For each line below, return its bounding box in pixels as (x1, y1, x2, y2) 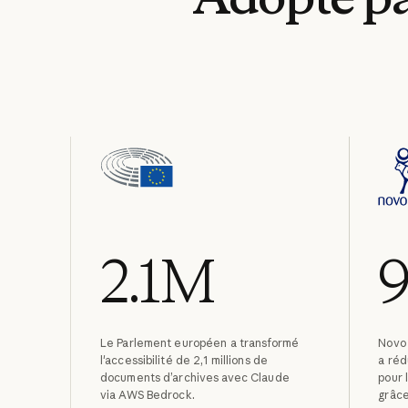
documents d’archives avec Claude (99, 371, 290, 385)
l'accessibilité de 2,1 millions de (99, 353, 268, 368)
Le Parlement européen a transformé (99, 336, 299, 351)
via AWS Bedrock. (99, 388, 195, 403)
